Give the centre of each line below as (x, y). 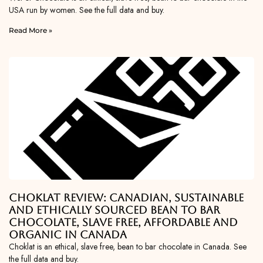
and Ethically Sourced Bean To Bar (114, 210)
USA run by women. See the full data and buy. (87, 10)
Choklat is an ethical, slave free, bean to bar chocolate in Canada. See (128, 247)
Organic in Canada (68, 235)
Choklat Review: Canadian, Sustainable (126, 198)
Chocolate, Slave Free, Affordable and (123, 222)
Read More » (31, 31)
